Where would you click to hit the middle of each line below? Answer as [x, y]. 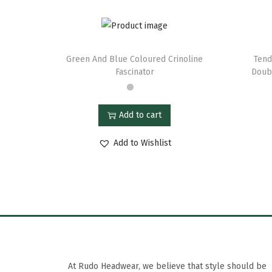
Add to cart [141, 115]
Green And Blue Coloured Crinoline [135, 59]
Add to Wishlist [142, 143]
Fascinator [134, 72]
